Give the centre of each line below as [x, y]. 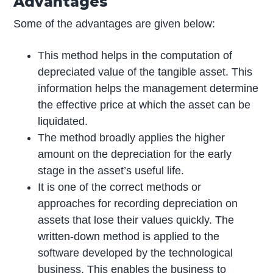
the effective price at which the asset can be [144, 105]
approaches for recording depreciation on [138, 204]
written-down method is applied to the [129, 237]
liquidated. [63, 122]
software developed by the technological [136, 253]
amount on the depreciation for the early [135, 154]
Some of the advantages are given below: [115, 24]
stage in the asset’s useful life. [111, 171]
